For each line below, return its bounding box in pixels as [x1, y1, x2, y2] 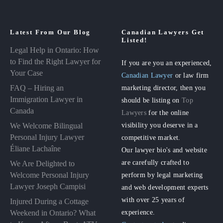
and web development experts [121, 183, 209, 191]
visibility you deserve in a [121, 120, 198, 129]
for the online [146, 108, 189, 116]
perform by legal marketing [121, 170, 203, 179]
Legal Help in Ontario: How [10, 45, 99, 54]
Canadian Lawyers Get [121, 28, 205, 36]
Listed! [121, 36, 147, 44]
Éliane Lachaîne [10, 144, 61, 153]
